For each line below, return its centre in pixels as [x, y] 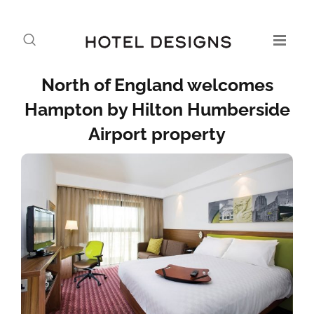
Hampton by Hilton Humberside [157, 109]
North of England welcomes [157, 85]
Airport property [157, 134]
